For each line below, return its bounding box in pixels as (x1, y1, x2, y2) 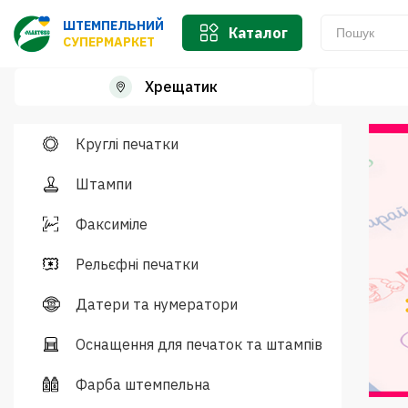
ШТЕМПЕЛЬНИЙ (63, 17, 164, 34)
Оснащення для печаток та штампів (76, 335, 322, 353)
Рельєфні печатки (76, 255, 199, 273)
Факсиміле (76, 215, 148, 233)
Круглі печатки (76, 135, 178, 153)
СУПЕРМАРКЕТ (63, 34, 155, 50)
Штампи (76, 175, 132, 193)
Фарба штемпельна (76, 375, 210, 393)
